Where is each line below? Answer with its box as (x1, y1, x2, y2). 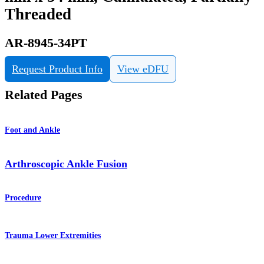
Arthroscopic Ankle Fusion (5, 157, 127, 170)
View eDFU (117, 63, 169, 75)
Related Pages (5, 88, 82, 103)
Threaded (5, 5, 71, 24)
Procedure (5, 193, 41, 203)
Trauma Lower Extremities (5, 230, 101, 240)
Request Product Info (12, 63, 103, 75)
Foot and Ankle (5, 126, 60, 135)
